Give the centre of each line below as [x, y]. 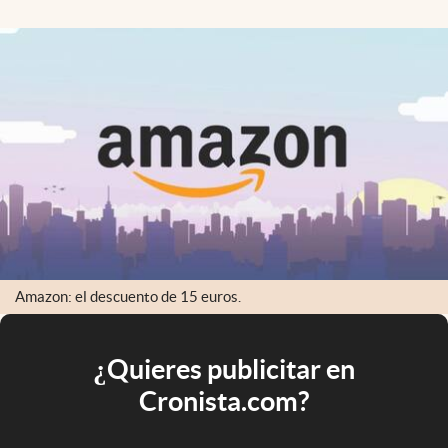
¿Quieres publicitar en [224, 368]
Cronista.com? [224, 400]
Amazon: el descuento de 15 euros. [128, 297]
